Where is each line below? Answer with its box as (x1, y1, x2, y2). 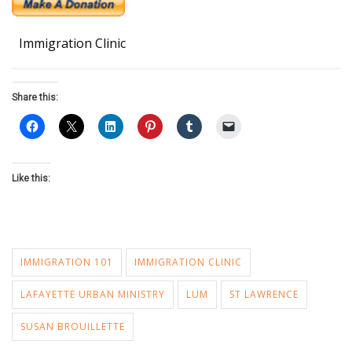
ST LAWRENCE (229, 288, 299, 301)
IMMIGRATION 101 (20, 255, 113, 269)
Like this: (12, 173, 50, 184)
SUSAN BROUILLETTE (20, 320, 125, 333)
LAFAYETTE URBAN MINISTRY (20, 288, 165, 301)
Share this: (12, 92, 58, 103)
